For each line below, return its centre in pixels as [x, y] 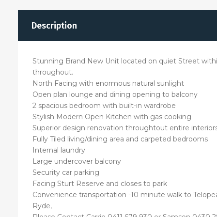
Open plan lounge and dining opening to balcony [115, 94]
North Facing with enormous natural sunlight [108, 83]
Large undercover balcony [77, 161]
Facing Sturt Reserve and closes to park [100, 183]
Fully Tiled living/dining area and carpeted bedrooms [120, 139]
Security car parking [66, 172]
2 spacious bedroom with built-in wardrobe [104, 105]
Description [54, 25]
